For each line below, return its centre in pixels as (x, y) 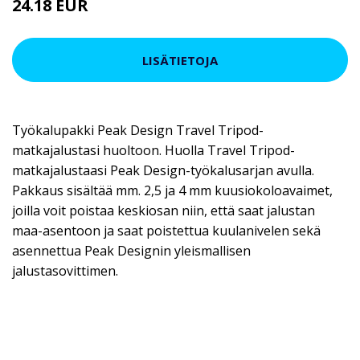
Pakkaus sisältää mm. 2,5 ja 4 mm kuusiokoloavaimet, (172, 191)
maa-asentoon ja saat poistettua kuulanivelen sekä (166, 231)
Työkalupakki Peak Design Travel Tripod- (138, 131)
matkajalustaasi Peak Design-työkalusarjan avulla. (163, 171)
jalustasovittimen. (65, 271)
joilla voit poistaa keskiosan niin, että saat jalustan (164, 211)
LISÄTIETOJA (180, 60)
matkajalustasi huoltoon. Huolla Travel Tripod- (153, 151)
